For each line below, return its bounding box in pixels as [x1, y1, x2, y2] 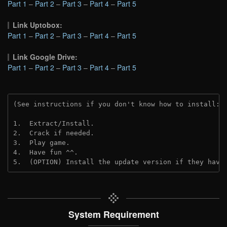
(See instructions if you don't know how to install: [13, 100, 224, 108]
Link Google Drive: [13, 51, 78, 62]
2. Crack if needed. [13, 129, 98, 137]
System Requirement [68, 207, 159, 220]
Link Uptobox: [13, 19, 63, 30]
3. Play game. [13, 138, 70, 146]
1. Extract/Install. [13, 119, 94, 127]
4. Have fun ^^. [13, 148, 78, 156]
